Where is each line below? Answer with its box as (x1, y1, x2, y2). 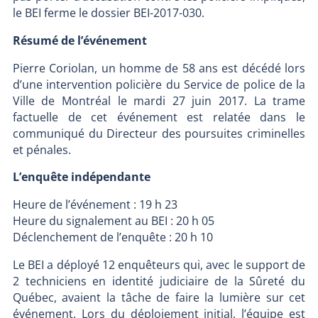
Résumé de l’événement (12, 32, 147, 48)
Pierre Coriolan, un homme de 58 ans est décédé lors (12, 60, 306, 76)
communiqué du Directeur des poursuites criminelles (12, 125, 306, 141)
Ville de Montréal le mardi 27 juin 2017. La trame (12, 92, 306, 109)
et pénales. (12, 141, 71, 158)
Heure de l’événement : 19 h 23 (12, 196, 177, 212)
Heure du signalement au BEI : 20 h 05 (12, 212, 214, 229)
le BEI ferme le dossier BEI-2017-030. (12, 5, 204, 21)
